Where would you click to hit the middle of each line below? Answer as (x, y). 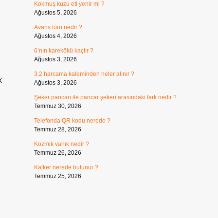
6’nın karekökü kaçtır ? (64, 51)
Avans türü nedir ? (58, 27)
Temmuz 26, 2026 (57, 153)
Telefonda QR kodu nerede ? (72, 121)
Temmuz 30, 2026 (57, 106)
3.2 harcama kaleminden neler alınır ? (84, 74)
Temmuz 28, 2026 (57, 129)
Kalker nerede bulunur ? (66, 167)
